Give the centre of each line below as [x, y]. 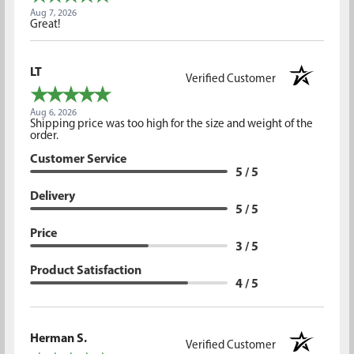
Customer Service [78, 159]
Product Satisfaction [85, 271]
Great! [45, 24]
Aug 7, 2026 [53, 13]
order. [44, 136]
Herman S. [58, 339]
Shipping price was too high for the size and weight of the [171, 124]
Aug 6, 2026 [53, 113]
